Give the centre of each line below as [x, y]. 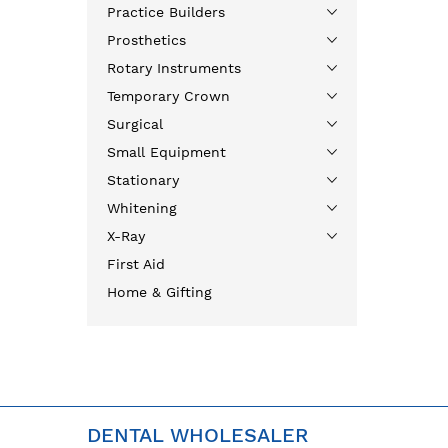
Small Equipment [166, 152]
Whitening [142, 208]
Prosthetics [146, 40]
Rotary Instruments [174, 68]
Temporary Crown [168, 96]
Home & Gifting [159, 292]
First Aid [136, 264]
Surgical [135, 124]
